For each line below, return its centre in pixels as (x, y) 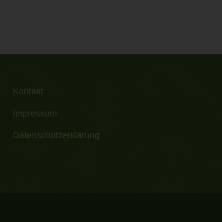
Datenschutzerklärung (56, 135)
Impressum (35, 113)
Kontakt (28, 91)
